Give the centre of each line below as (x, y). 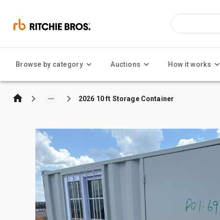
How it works (190, 64)
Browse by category (50, 64)
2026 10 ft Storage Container (126, 98)
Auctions (126, 64)
